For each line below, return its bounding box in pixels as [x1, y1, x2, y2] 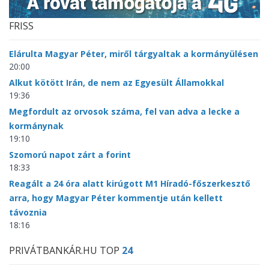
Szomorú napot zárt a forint [9, 149, 131, 161]
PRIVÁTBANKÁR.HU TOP [9, 244, 122, 258]
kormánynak [9, 120, 64, 132]
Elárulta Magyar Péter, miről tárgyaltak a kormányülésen [9, 48, 258, 60]
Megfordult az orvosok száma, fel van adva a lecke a [9, 106, 240, 118]
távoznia [9, 207, 47, 219]
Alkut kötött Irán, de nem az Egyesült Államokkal [9, 77, 224, 89]
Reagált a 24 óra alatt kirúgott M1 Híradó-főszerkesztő [9, 178, 250, 190]
